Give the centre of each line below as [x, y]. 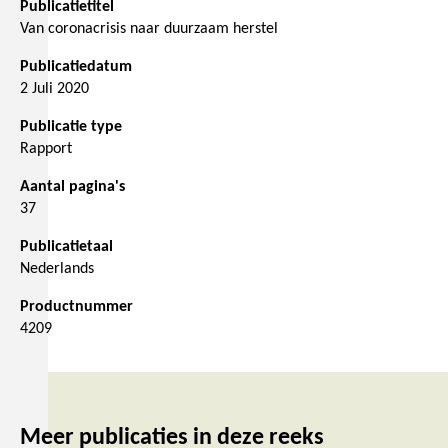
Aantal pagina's [72, 187]
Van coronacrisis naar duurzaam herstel [149, 29]
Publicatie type [71, 127]
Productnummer [76, 307]
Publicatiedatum [76, 67]
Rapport [46, 149]
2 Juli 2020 [54, 89]
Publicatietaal [66, 247]
